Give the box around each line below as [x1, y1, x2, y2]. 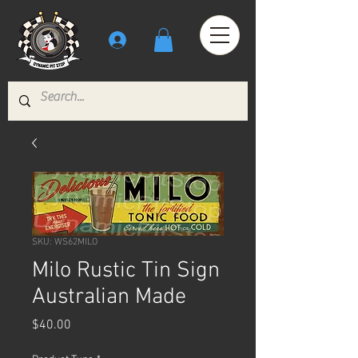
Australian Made [32, 283, 186, 311]
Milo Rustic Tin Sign [32, 257, 220, 284]
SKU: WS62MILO [32, 236, 97, 248]
